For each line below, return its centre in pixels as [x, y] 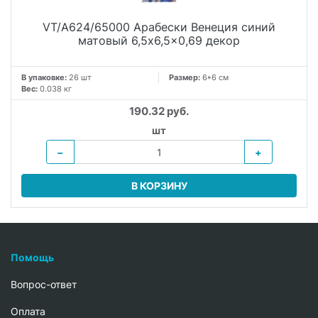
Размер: [186, 77]
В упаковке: [44, 77]
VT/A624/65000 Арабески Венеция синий [159, 27]
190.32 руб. [159, 111]
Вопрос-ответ [44, 285]
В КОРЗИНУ [159, 186]
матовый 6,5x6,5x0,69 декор [159, 41]
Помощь [32, 258]
